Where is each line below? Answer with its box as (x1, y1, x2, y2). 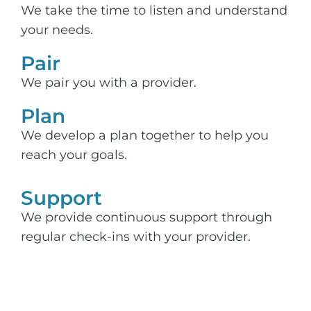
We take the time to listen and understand (21, 2, 287, 18)
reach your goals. (21, 146, 127, 162)
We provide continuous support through (21, 210, 272, 226)
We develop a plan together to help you (21, 127, 269, 143)
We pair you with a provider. (21, 74, 196, 90)
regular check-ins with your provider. (21, 229, 251, 245)
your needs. (21, 22, 93, 37)
